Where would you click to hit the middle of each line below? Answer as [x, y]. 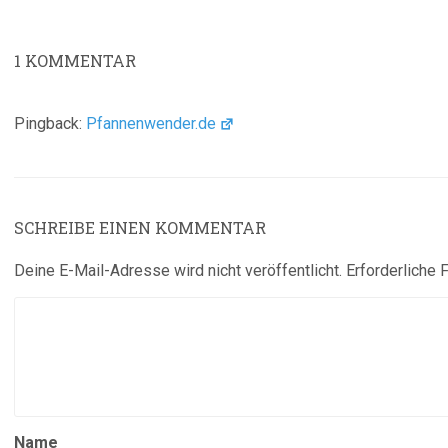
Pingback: [50, 123]
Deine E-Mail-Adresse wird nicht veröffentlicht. [178, 270]
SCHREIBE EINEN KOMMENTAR [140, 227]
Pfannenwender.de [151, 123]
